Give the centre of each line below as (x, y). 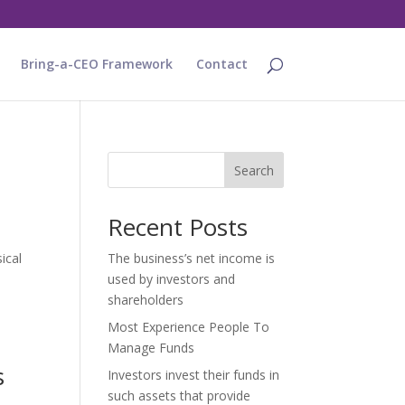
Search (254, 170)
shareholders (146, 300)
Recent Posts (178, 227)
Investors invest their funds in (194, 375)
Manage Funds (151, 348)
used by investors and (172, 279)
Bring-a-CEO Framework (96, 64)
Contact (221, 64)
